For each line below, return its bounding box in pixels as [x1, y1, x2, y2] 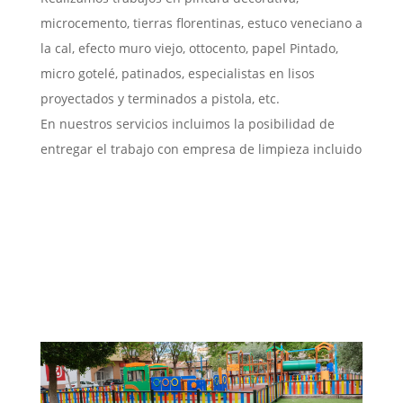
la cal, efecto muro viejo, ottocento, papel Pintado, [40, 40, 338, 58]
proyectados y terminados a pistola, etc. [40, 90, 280, 108]
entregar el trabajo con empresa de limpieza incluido [40, 140, 362, 158]
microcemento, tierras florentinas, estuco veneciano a [40, 14, 363, 32]
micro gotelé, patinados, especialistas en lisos [40, 65, 315, 83]
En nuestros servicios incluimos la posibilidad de [40, 115, 335, 133]
